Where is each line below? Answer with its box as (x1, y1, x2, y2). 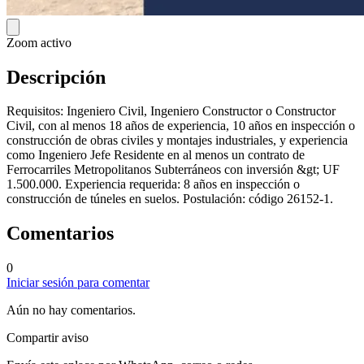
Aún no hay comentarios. (6, 303, 136, 318)
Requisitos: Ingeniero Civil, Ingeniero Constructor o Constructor (6, 104, 336, 119)
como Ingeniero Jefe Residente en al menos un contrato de (6, 148, 305, 162)
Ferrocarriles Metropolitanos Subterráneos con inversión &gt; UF (6, 162, 340, 177)
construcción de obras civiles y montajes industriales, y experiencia (6, 133, 348, 148)
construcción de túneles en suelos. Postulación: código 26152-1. (6, 192, 333, 206)
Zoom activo (6, 35, 71, 50)
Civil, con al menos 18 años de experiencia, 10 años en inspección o (6, 119, 355, 133)
